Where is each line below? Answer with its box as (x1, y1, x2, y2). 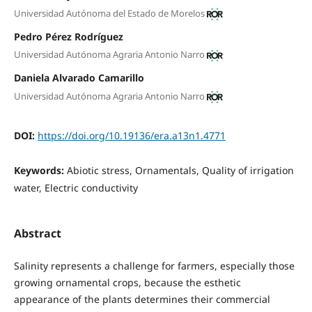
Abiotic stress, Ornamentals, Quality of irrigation (66, 163, 294, 177)
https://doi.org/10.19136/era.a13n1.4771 (37, 128, 226, 142)
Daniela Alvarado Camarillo (13, 71, 144, 85)
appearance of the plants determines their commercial (13, 292, 270, 306)
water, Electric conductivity (13, 180, 138, 194)
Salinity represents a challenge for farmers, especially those (13, 259, 295, 273)
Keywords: (13, 163, 67, 177)
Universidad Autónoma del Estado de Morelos (13, 6, 205, 19)
